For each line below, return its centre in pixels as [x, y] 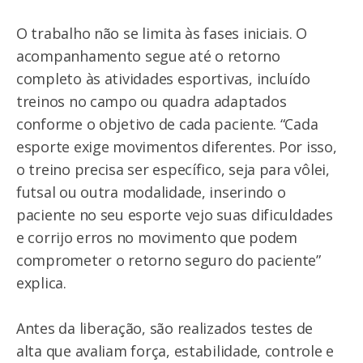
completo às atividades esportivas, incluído [163, 79]
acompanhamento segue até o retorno [148, 56]
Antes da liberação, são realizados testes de [165, 329]
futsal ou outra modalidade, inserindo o [151, 192]
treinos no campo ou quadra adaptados [152, 102]
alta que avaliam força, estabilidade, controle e [175, 351]
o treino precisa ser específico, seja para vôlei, [173, 170]
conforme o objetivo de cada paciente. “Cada [167, 124]
